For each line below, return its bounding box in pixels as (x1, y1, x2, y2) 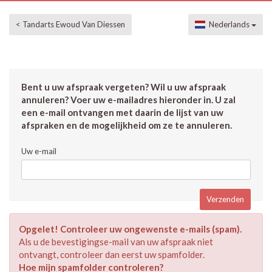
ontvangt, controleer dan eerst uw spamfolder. (19, 249, 205, 260)
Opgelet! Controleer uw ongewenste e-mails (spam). (19, 223, 242, 234)
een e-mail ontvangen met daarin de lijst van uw (21, 107, 223, 118)
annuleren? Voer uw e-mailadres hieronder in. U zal (21, 94, 236, 105)
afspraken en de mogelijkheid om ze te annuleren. (21, 120, 232, 131)
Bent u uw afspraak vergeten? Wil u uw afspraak (21, 81, 226, 92)
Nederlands (205, 19, 251, 29)
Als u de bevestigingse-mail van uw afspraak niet (19, 236, 213, 247)
